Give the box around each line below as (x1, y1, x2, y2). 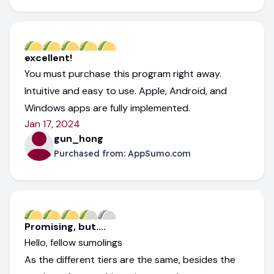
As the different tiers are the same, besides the (24, 253, 235, 266)
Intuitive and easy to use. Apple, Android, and (24, 84, 227, 97)
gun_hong (54, 131, 103, 145)
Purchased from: (54, 147, 128, 159)
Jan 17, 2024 (24, 117, 80, 130)
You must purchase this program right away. (24, 67, 221, 80)
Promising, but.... (24, 220, 106, 233)
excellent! (24, 51, 72, 64)
